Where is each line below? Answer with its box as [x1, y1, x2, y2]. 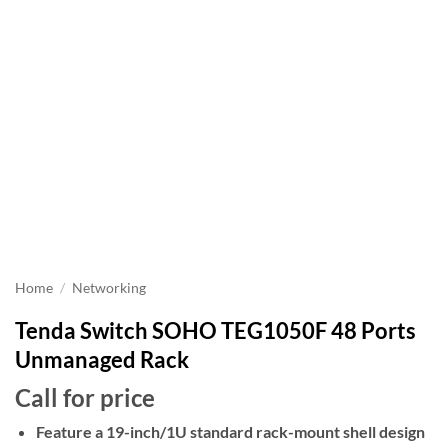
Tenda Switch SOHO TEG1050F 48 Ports [15, 317, 416, 344]
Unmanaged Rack [15, 346, 189, 373]
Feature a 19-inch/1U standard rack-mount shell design [35, 422, 425, 441]
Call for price [15, 383, 155, 412]
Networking [72, 280, 147, 296]
